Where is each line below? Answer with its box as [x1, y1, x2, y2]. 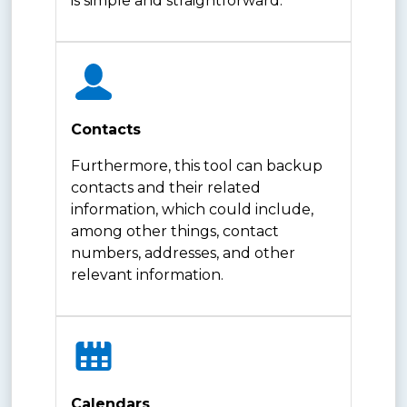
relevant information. [71, 265, 223, 283]
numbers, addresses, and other [71, 243, 295, 262]
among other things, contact [71, 222, 279, 240]
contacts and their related [71, 178, 261, 196]
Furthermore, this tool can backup [71, 156, 323, 174]
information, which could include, [71, 200, 313, 218]
